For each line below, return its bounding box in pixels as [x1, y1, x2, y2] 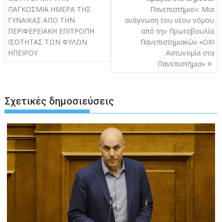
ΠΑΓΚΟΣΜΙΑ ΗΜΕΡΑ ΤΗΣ [8, 4, 91, 14]
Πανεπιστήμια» [157, 59, 205, 68]
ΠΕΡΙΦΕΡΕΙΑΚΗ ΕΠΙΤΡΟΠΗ [8, 26, 95, 36]
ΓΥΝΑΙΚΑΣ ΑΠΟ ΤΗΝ [8, 15, 75, 25]
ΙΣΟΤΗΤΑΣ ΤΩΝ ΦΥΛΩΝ [8, 37, 88, 47]
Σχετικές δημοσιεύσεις [4, 95, 114, 107]
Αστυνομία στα [166, 48, 214, 57]
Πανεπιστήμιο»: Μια [150, 4, 214, 14]
